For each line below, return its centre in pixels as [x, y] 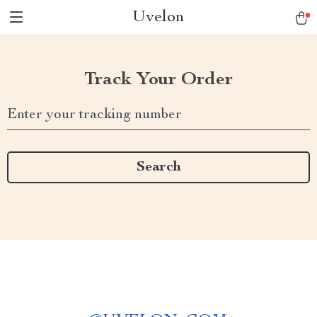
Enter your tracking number [94, 115]
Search [158, 167]
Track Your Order [158, 80]
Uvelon [158, 18]
